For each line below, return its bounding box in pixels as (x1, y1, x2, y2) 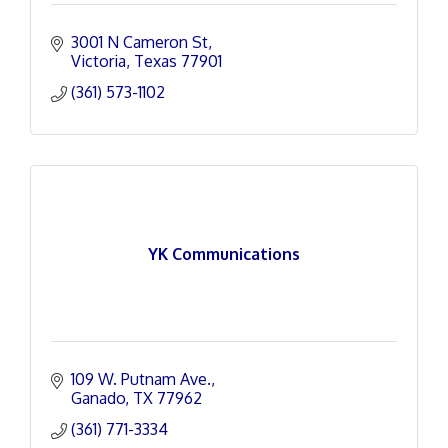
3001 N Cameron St (71, 32, 208, 52)
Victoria (71, 51, 126, 71)
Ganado (71, 388, 125, 408)
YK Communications (148, 243, 300, 264)
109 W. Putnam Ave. (71, 369, 211, 389)
